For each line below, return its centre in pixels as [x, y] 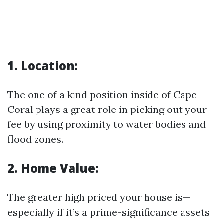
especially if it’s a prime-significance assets [109, 212]
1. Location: [43, 65]
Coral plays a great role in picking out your [107, 109]
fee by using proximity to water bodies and [107, 124]
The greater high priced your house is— [99, 197]
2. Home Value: [53, 168]
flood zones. [35, 139]
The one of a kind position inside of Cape [102, 94]
